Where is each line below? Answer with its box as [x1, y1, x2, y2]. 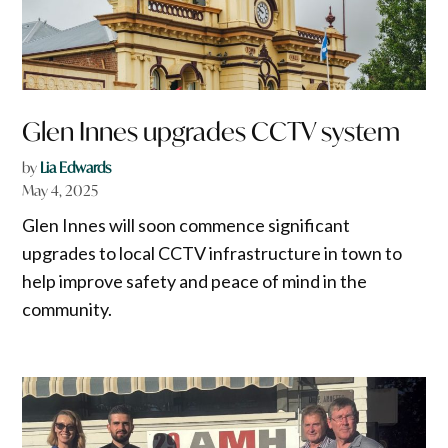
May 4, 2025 [22, 181, 99, 201]
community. [22, 298, 113, 321]
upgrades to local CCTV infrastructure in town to [22, 242, 403, 265]
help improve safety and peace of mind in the [22, 270, 368, 293]
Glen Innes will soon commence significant [22, 214, 351, 237]
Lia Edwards [40, 158, 112, 178]
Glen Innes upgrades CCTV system [22, 115, 401, 149]
